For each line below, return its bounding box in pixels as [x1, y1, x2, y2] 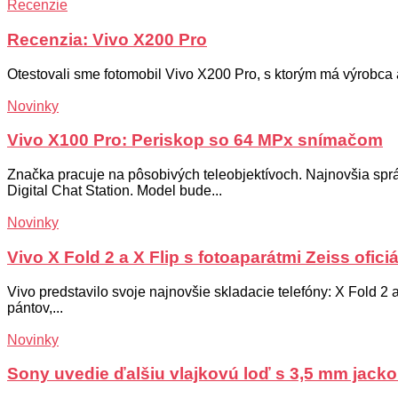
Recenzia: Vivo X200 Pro [7, 30, 207, 50]
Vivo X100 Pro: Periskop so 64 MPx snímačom [7, 131, 383, 150]
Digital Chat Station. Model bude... [7, 183, 222, 199]
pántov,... [7, 299, 63, 315]
